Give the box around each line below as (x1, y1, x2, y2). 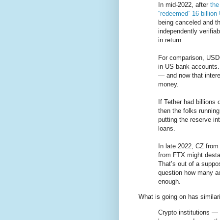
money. (158, 81, 179, 88)
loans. (158, 125, 175, 133)
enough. (158, 178, 181, 186)
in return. (158, 36, 183, 44)
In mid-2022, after (158, 1, 210, 9)
